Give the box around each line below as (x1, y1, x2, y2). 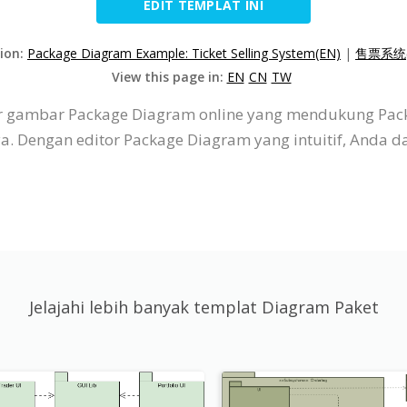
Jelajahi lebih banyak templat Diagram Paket (28, 296, 379, 318)
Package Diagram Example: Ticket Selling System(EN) (27, 45, 341, 62)
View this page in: (111, 68, 227, 85)
